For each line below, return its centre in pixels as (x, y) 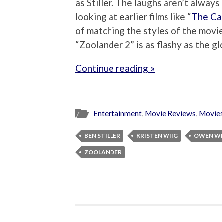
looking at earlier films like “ (133, 17)
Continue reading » (115, 68)
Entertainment (117, 113)
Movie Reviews (170, 113)
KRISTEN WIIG (157, 135)
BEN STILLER (102, 135)
